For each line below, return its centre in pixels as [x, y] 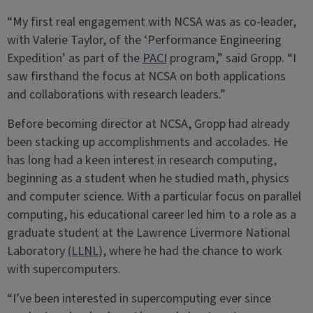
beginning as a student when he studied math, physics [148, 179]
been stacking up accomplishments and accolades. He [147, 142]
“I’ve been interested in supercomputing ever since [139, 299]
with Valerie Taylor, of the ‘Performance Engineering [144, 40]
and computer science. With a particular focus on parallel [154, 197]
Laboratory [37, 251]
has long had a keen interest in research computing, [141, 160]
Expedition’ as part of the [74, 58]
